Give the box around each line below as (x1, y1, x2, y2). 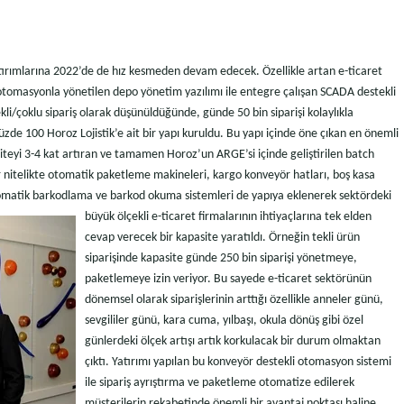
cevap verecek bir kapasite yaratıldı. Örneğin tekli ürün (85, 231, 360, 245)
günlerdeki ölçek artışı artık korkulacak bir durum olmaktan (85, 335, 381, 349)
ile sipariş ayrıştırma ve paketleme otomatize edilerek (85, 376, 354, 390)
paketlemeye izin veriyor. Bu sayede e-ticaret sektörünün (85, 272, 372, 287)
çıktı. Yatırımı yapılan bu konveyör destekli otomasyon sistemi (85, 355, 391, 370)
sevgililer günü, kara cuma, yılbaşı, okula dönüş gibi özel (85, 314, 363, 328)
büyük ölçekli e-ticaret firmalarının (85, 210, 260, 225)
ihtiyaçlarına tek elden (260, 210, 372, 225)
